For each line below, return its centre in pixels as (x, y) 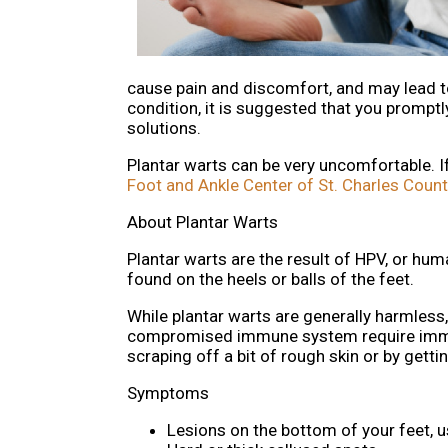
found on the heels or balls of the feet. (270, 279)
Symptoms (168, 393)
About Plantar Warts (202, 222)
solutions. (164, 128)
